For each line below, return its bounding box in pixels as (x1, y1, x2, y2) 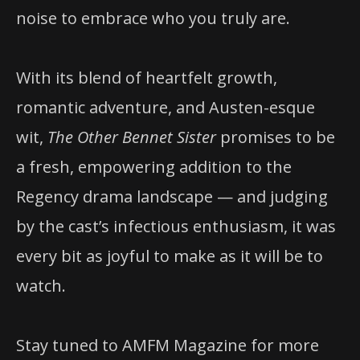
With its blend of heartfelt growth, (16, 66, 277, 88)
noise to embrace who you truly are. (16, 6, 290, 29)
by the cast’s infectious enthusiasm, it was (16, 215, 336, 237)
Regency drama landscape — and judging (16, 185, 328, 207)
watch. (16, 274, 66, 297)
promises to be (216, 125, 335, 148)
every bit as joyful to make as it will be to (16, 244, 323, 267)
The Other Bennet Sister (47, 125, 216, 148)
